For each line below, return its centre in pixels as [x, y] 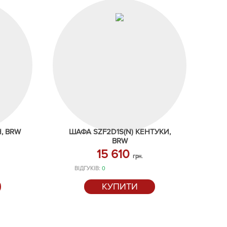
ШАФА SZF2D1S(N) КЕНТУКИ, [120, 132]
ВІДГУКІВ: [88, 168]
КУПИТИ [120, 186]
